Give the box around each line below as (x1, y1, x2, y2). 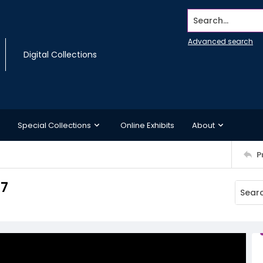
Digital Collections (23, 49, 97, 60)
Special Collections (18, 119, 91, 131)
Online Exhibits (120, 119, 174, 131)
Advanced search (188, 36, 253, 46)
